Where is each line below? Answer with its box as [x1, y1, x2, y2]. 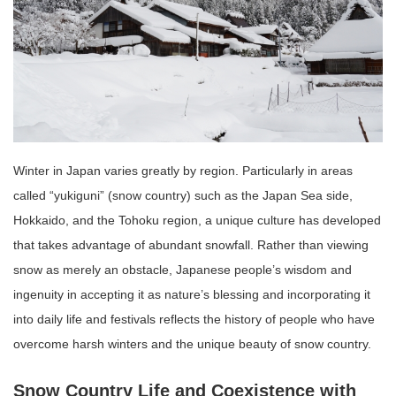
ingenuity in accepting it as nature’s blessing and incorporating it [13, 286, 370, 301]
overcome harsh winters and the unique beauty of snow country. [13, 336, 371, 351]
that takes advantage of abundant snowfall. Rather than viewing [13, 237, 369, 252]
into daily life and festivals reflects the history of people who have [13, 311, 375, 326]
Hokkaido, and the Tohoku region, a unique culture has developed [13, 212, 381, 227]
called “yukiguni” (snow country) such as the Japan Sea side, [13, 187, 353, 202]
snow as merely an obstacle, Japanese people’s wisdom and [13, 262, 352, 277]
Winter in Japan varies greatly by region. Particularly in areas [13, 163, 353, 178]
